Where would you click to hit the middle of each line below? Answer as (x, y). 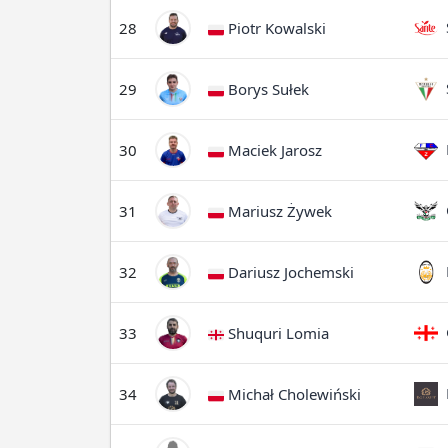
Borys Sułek (266, 89)
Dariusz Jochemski (289, 272)
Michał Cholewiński (292, 394)
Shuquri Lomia (276, 333)
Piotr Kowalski (275, 28)
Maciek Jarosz (273, 150)
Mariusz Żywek (278, 211)
